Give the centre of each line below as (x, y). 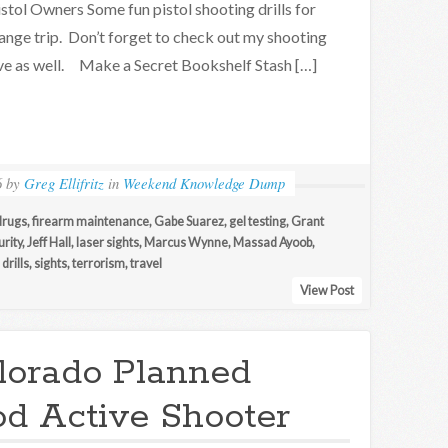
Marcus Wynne (186, 242)
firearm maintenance (90, 221)
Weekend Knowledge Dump (204, 183)
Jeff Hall (49, 242)
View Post (326, 290)
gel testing (257, 221)
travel (146, 263)
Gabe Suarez (189, 221)
